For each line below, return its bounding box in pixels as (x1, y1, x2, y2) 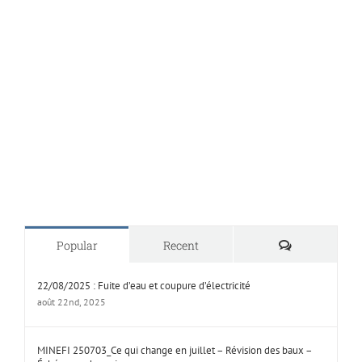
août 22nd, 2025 (37, 296, 106, 308)
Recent (163, 238, 199, 253)
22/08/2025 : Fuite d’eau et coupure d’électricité (37, 279, 250, 293)
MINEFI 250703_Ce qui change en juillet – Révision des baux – (37, 343, 312, 357)
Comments (291, 237, 350, 252)
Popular (56, 238, 98, 253)
